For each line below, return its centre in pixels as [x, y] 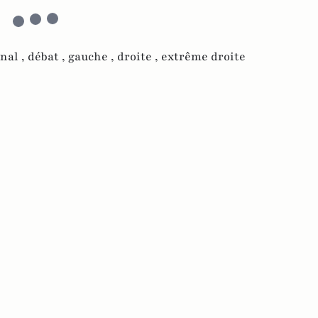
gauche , [93, 56]
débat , [48, 56]
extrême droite [203, 56]
